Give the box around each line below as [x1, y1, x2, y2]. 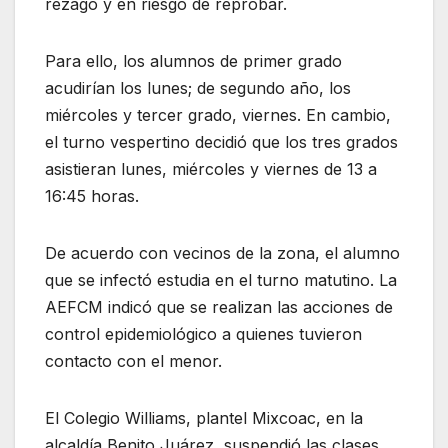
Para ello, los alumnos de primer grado [45, 51, 342, 72]
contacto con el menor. [45, 351, 222, 372]
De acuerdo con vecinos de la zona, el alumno [45, 243, 400, 264]
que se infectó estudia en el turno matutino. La [45, 270, 397, 291]
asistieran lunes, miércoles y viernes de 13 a [45, 159, 377, 180]
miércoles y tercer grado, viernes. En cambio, [45, 105, 391, 126]
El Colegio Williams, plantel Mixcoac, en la [45, 408, 363, 429]
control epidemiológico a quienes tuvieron [45, 324, 362, 345]
